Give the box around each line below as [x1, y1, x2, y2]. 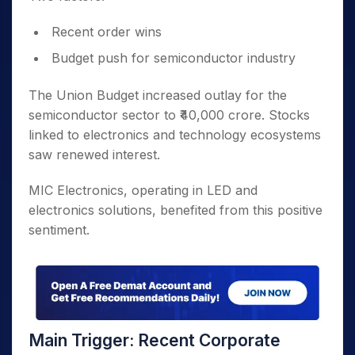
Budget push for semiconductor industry [52, 50, 296, 66]
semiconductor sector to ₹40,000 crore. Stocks [29, 107, 310, 123]
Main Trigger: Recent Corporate [29, 330, 281, 351]
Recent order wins [52, 24, 162, 40]
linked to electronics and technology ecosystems [29, 127, 321, 143]
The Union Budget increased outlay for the [29, 87, 287, 103]
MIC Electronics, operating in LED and [29, 182, 258, 198]
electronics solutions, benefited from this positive [29, 202, 323, 218]
